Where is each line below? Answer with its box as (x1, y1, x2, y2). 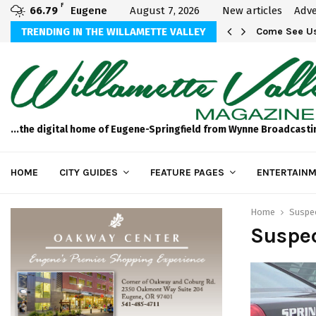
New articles (222, 4, 282, 17)
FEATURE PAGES (150, 166, 224, 178)
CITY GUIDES (59, 166, 118, 178)
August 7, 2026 (130, 4, 200, 17)
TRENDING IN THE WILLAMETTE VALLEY (21, 25, 206, 38)
